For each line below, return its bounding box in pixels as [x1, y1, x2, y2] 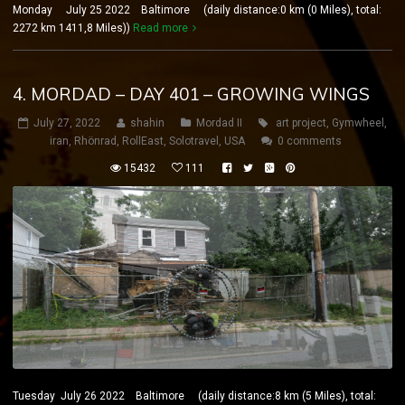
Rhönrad [74, 135, 117, 148]
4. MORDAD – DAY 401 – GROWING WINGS [13, 83, 370, 106]
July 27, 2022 [33, 117, 100, 130]
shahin [130, 117, 165, 130]
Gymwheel [332, 117, 384, 130]
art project [276, 117, 326, 130]
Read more [133, 22, 188, 35]
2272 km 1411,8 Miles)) [13, 22, 133, 35]
